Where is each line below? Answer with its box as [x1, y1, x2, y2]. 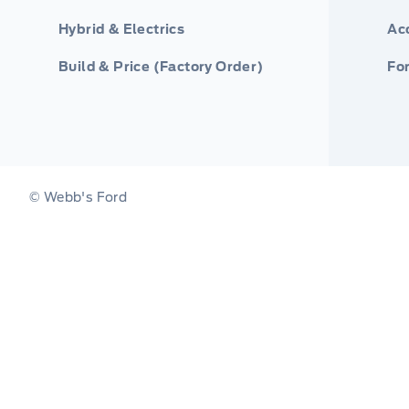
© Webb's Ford [29, 189, 128, 204]
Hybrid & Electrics [58, 21, 185, 37]
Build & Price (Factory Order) [58, 58, 264, 74]
